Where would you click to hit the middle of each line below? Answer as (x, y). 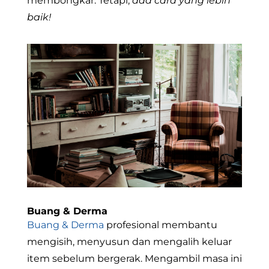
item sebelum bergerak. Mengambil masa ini (134, 258)
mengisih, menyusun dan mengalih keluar (129, 241)
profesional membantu (160, 225)
